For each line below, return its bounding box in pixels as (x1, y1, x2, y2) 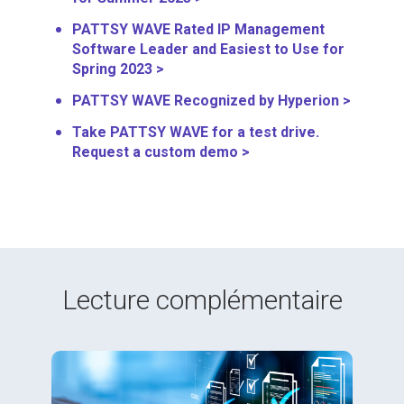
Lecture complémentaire (61, 283, 343, 316)
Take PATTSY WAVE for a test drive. (72, 123, 319, 141)
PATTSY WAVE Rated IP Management (72, 20, 325, 38)
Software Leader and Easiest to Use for (72, 40, 344, 58)
